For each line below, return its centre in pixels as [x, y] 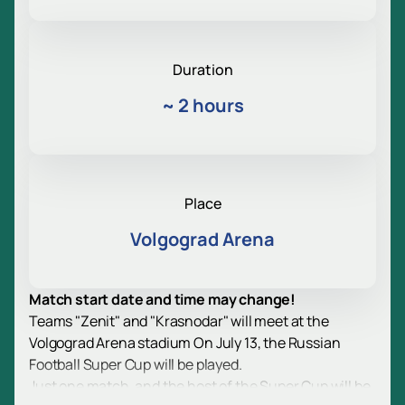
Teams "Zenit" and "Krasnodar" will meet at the [179, 321]
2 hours [211, 106]
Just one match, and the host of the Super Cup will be [200, 386]
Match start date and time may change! [163, 300]
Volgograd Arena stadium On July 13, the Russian [185, 343]
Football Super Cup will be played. [136, 365]
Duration [202, 70]
